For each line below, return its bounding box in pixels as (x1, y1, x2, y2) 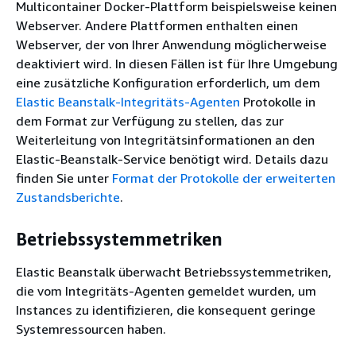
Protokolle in (240, 94, 315, 110)
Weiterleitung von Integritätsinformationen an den (16, 132, 315, 148)
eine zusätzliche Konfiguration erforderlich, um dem (16, 75, 320, 91)
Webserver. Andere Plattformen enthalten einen (16, 17, 298, 33)
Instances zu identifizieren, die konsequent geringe (16, 302, 315, 318)
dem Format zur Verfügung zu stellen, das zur (16, 113, 284, 129)
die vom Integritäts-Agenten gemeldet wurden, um (16, 283, 316, 299)
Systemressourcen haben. (16, 321, 166, 337)
